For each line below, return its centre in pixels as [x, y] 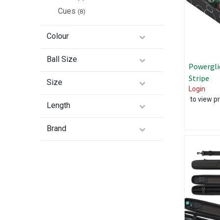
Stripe [199, 78]
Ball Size [62, 59]
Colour [58, 36]
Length [59, 106]
